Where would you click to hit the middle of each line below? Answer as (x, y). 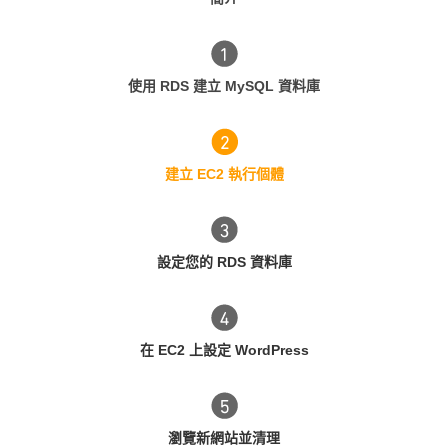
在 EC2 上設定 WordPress (224, 350)
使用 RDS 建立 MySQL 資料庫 (224, 86)
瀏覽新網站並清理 (224, 438)
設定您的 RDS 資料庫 (224, 262)
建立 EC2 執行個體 (224, 174)
